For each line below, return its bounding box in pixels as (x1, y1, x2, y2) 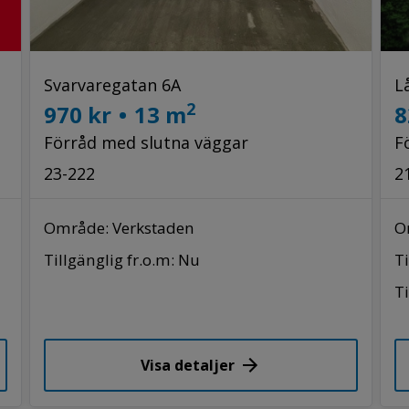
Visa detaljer (140, 354, 235, 375)
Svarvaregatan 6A (44, 73, 182, 96)
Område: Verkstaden (44, 216, 195, 238)
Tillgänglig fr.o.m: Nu (44, 248, 201, 270)
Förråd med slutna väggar (44, 131, 249, 153)
